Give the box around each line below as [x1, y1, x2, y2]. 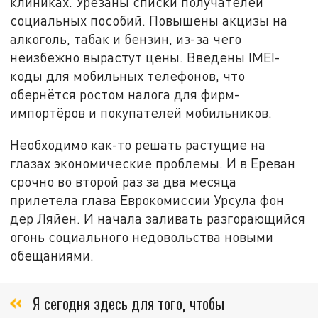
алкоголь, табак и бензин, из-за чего [10, 30, 242, 47]
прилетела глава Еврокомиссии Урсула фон [10, 192, 285, 209]
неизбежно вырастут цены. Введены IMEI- [10, 48, 281, 65]
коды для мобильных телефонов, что [10, 67, 246, 84]
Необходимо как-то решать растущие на [10, 136, 266, 153]
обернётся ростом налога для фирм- [10, 85, 241, 102]
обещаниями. [10, 247, 94, 264]
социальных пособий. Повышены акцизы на [10, 11, 288, 28]
